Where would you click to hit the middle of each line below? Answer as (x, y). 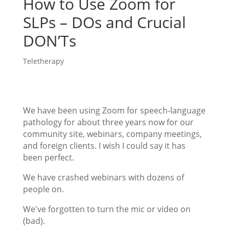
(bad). (34, 221)
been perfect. (48, 157)
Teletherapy (43, 61)
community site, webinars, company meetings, (112, 134)
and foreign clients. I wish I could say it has (104, 146)
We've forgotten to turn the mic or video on (107, 209)
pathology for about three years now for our (108, 122)
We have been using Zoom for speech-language (114, 110)
